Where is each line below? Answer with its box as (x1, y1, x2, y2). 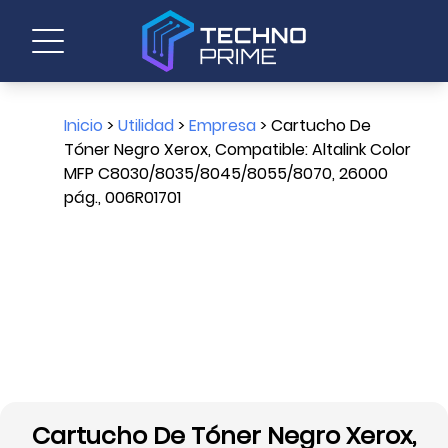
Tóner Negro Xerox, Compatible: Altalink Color (64, 138, 411, 161)
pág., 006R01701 (64, 186, 181, 209)
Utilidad (118, 114, 174, 137)
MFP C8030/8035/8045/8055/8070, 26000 (64, 162, 388, 185)
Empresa (189, 114, 256, 137)
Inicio (64, 114, 103, 137)
